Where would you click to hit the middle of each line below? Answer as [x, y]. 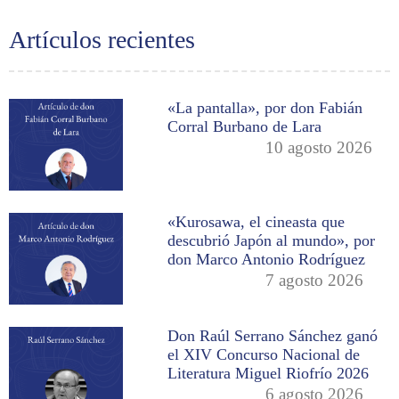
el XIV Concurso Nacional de [264, 354]
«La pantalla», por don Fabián [265, 108]
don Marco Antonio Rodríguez [267, 259]
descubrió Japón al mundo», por [272, 240]
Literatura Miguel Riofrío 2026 [269, 373]
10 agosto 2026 [319, 148]
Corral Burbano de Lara [245, 127]
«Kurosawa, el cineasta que [256, 221]
